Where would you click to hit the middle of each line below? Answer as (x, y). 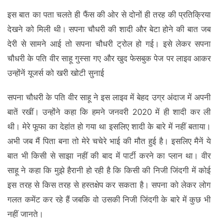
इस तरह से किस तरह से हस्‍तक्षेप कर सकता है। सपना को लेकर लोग (109, 185)
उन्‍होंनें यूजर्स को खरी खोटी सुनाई (56, 73)
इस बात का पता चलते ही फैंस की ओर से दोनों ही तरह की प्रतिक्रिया (109, 15)
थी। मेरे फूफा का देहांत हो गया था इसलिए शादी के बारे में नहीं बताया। (109, 127)
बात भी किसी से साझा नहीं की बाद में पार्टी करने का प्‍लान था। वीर (109, 156)
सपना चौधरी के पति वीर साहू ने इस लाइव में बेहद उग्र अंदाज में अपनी (109, 98)
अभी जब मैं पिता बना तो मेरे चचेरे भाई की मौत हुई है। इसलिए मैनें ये (109, 141)
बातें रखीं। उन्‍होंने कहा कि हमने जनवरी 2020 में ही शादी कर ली (109, 112)
